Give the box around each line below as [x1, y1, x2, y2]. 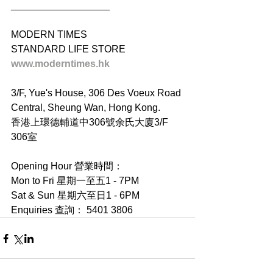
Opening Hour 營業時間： [11, 161, 123, 172]
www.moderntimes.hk [11, 58, 110, 69]
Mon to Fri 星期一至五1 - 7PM [11, 175, 139, 186]
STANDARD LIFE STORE [11, 44, 126, 55]
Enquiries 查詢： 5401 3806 [11, 205, 133, 216]
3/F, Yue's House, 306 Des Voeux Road [11, 88, 183, 99]
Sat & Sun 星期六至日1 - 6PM [11, 190, 140, 201]
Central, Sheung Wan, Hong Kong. [11, 102, 160, 113]
